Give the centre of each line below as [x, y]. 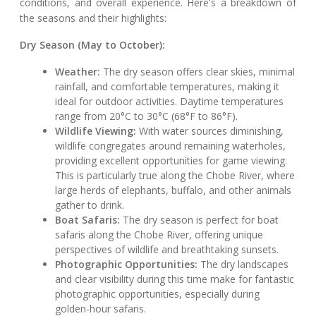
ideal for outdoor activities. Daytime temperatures [170, 102]
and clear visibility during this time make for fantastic [175, 279]
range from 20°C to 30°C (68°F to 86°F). [147, 116]
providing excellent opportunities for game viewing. [171, 161]
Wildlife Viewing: [96, 131]
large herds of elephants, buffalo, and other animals [174, 190]
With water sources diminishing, [210, 131]
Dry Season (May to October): [92, 45]
